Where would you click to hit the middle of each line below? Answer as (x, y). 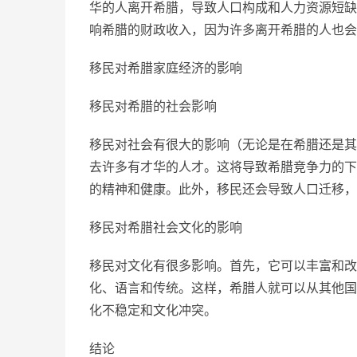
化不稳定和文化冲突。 (153, 310)
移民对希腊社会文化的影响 (166, 227)
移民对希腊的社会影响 (153, 106)
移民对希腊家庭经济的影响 (166, 68)
